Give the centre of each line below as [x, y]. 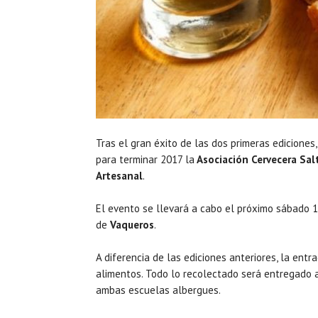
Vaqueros [132, 224]
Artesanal [119, 175]
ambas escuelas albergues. [158, 290]
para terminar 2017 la [145, 159]
